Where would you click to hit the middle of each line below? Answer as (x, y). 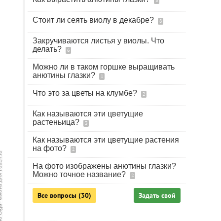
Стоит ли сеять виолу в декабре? (94, 20)
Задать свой (157, 195)
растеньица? (57, 122)
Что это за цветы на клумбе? (86, 93)
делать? (48, 49)
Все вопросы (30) (64, 195)
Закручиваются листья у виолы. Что (98, 41)
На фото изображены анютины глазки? (104, 166)
